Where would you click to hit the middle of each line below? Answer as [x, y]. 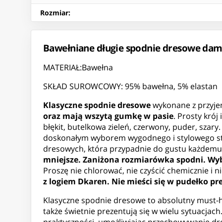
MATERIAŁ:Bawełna [78, 68]
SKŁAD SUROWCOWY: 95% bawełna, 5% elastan [130, 86]
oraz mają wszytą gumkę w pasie [108, 116]
